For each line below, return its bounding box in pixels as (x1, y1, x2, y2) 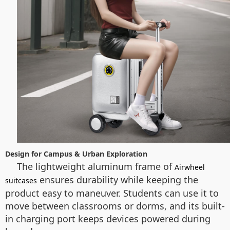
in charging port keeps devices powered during (5, 213, 210, 225)
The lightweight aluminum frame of (17, 160, 175, 172)
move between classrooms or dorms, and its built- (5, 200, 225, 212)
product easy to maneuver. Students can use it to (5, 187, 219, 199)
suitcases (5, 176, 37, 185)
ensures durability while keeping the (37, 174, 198, 186)
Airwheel (175, 162, 205, 172)
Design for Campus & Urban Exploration (5, 149, 147, 159)
